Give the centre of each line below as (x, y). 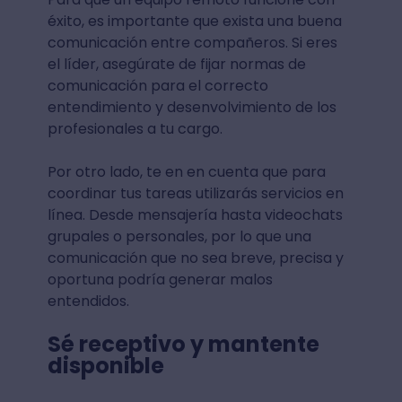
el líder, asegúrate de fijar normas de (176, 64)
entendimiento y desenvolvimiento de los (192, 107)
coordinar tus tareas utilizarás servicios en (195, 193)
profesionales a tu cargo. (135, 128)
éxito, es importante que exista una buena (194, 21)
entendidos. (88, 301)
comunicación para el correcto (157, 85)
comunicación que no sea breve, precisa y (195, 258)
